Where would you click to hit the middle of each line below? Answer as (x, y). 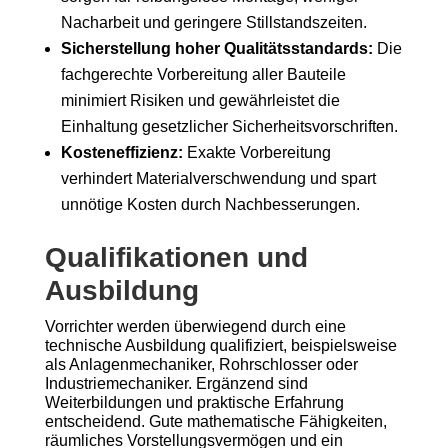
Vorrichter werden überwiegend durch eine (195, 326)
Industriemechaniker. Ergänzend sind (176, 383)
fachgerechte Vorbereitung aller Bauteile (203, 74)
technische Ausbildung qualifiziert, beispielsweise (220, 345)
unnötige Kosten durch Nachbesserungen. (210, 204)
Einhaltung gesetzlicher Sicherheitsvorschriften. (229, 126)
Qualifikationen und (176, 257)
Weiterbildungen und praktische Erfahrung (194, 402)
